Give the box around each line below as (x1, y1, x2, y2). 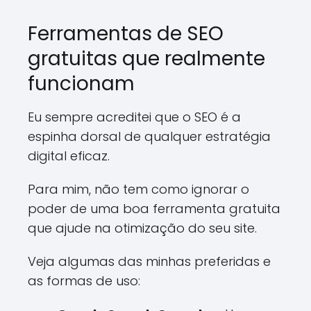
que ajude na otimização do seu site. (28, 219, 257, 237)
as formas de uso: (28, 272, 140, 289)
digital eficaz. (28, 147, 110, 165)
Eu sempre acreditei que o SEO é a (28, 108, 241, 126)
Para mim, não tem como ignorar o (28, 180, 249, 198)
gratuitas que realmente (28, 45, 265, 72)
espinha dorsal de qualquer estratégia (28, 128, 271, 145)
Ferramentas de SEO (28, 20, 224, 47)
